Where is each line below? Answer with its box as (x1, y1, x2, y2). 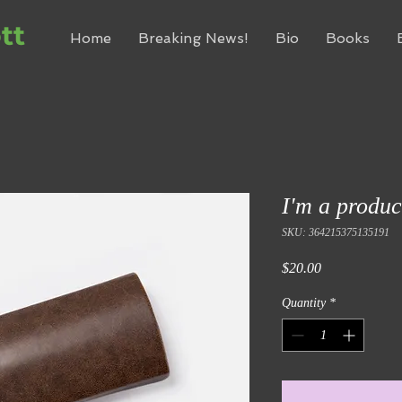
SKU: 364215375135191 (282, 226, 389, 239)
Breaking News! (138, 30, 249, 47)
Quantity (282, 296, 326, 310)
